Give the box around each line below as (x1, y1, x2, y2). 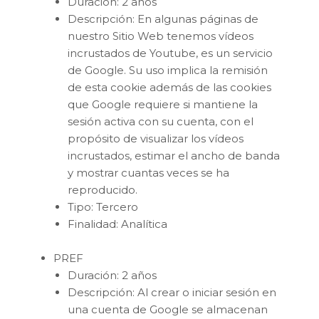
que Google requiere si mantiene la (68, 97, 258, 111)
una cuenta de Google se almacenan (68, 302, 268, 316)
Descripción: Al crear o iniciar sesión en (68, 285, 276, 299)
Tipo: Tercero (68, 199, 138, 214)
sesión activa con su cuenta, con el (68, 114, 253, 128)
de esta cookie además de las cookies (68, 80, 271, 94)
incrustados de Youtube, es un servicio (68, 46, 273, 60)
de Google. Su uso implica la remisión (68, 63, 268, 77)
